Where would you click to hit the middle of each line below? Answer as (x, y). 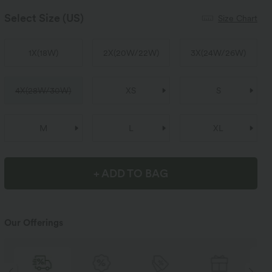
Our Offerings (34, 223)
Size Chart (237, 18)
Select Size (32, 18)
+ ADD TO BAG (131, 173)
